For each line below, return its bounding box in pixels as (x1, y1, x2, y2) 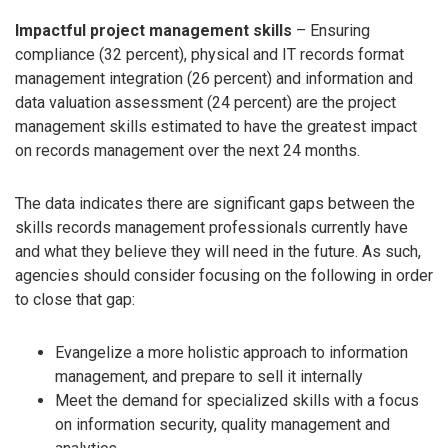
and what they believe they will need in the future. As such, (15, 241, 421, 261)
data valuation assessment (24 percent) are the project (15, 92, 396, 112)
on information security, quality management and (55, 414, 390, 434)
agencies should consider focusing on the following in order (15, 265, 433, 285)
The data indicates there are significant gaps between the (15, 193, 415, 213)
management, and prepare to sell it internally (55, 366, 363, 386)
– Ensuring (292, 20, 370, 40)
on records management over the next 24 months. (15, 140, 360, 160)
